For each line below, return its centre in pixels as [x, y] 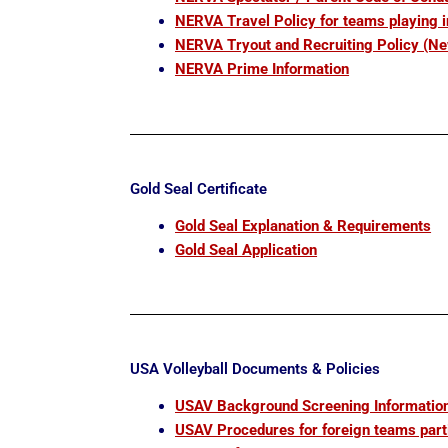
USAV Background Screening [275, 406]
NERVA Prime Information [262, 69]
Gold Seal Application [246, 249]
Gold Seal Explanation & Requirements [303, 225]
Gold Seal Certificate [199, 188]
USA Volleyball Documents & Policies [255, 369]
